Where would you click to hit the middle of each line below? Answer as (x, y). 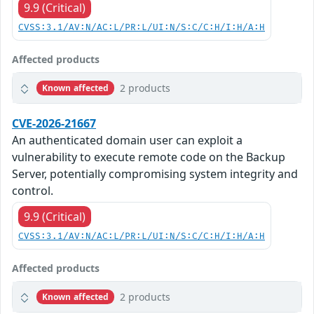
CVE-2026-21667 (54, 124)
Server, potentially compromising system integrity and (155, 174)
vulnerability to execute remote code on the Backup (149, 157)
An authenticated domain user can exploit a (127, 141)
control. (33, 191)
